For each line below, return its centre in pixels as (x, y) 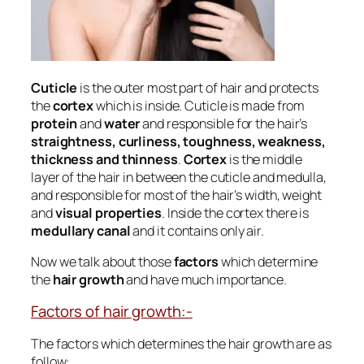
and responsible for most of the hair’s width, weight (176, 195)
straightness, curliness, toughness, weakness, (178, 141)
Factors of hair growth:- (112, 312)
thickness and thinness (104, 159)
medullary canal (81, 230)
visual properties (108, 212)
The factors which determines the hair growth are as (181, 343)
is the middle (264, 159)
